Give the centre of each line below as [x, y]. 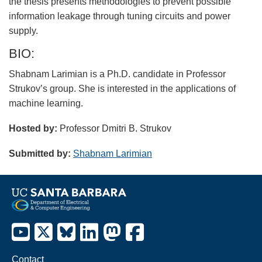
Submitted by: [40, 154]
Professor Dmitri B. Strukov [114, 129]
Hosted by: [33, 129]
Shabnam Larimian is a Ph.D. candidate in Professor [117, 74]
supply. [23, 30]
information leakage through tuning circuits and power [120, 16]
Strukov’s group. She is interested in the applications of [122, 89]
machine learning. [46, 104]
